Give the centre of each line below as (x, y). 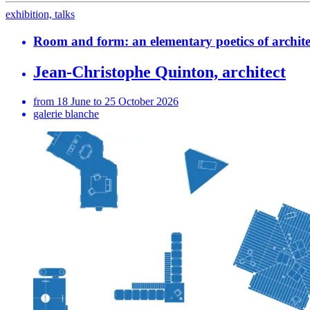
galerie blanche (66, 113)
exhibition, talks (40, 15)
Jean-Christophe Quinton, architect (159, 72)
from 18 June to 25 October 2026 (106, 101)
